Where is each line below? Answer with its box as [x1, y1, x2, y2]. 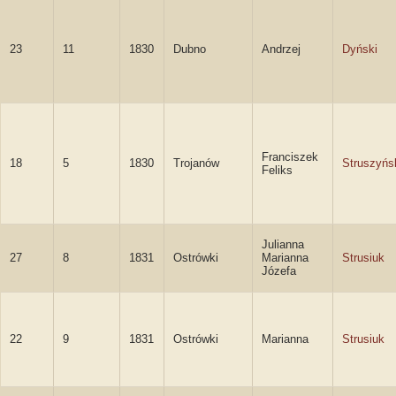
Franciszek [262, 150, 318, 164]
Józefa [262, 264, 296, 278]
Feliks [262, 164, 293, 177]
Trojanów [173, 156, 219, 170]
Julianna [262, 238, 304, 251]
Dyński [342, 42, 377, 56]
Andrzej [262, 42, 301, 56]
